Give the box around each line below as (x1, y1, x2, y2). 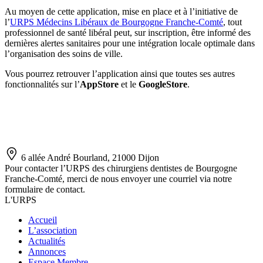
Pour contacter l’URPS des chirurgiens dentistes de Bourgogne (5, 163, 237, 173)
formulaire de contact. (5, 184, 85, 194)
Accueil (28, 214, 57, 225)
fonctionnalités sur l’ (5, 79, 80, 89)
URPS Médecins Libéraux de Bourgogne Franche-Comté (10, 16, 223, 27)
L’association (28, 225, 77, 235)
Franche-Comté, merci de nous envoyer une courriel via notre (5, 173, 232, 184)
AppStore (80, 79, 119, 89)
